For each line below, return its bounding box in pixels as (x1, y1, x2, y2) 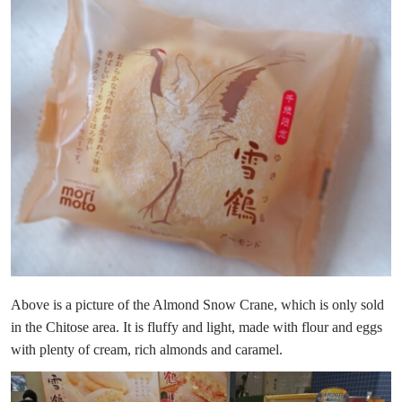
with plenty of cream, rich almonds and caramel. (11, 342, 283, 358)
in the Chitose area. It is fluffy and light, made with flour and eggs (11, 319, 382, 336)
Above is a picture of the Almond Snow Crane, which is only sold (11, 297, 384, 313)
